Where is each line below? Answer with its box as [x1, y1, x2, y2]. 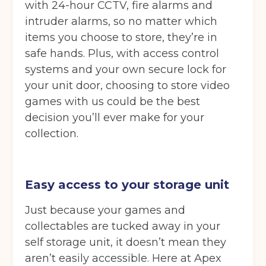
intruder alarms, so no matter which [25, 15, 218, 28]
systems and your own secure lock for [25, 63, 227, 77]
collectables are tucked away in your [25, 220, 221, 233]
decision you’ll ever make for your [25, 111, 205, 125]
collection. [25, 127, 79, 141]
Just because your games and [25, 204, 186, 217]
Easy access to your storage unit [25, 178, 230, 192]
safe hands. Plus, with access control [25, 47, 220, 61]
